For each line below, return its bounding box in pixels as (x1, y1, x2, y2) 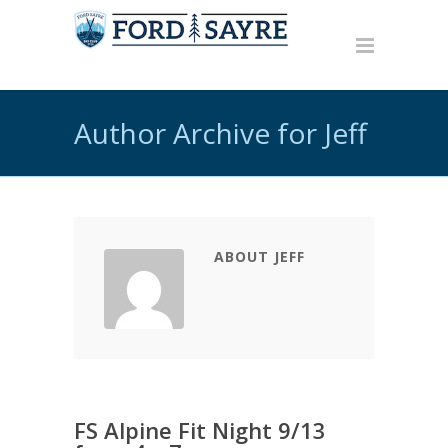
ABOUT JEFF (214, 247, 305, 266)
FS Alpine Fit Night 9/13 (74, 415, 326, 445)
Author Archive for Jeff (74, 114, 367, 152)
